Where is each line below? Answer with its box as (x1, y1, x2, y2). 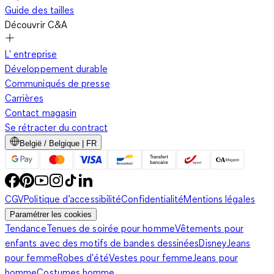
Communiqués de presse (5, 77, 110, 90)
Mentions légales (183, 193, 255, 206)
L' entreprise (5, 48, 57, 61)
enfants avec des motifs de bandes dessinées (5, 237, 199, 250)
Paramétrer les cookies (10, 210, 92, 220)
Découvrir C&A (5, 18, 68, 31)
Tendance (5, 222, 46, 235)
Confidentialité (121, 193, 184, 206)
